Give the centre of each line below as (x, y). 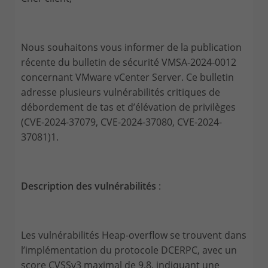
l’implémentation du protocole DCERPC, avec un (129, 250)
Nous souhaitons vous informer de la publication (131, 47)
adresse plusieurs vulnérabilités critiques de (121, 92)
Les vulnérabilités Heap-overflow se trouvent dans (134, 235)
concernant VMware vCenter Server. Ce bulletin (127, 77)
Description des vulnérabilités (89, 186)
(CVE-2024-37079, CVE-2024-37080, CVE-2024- (121, 122)
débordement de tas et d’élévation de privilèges (128, 107)
